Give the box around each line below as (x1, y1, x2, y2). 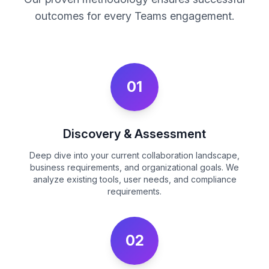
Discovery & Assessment (63, 127, 206, 141)
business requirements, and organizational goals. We (30, 162, 239, 172)
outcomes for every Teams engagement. (35, 10, 234, 22)
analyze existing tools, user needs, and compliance (32, 174, 237, 184)
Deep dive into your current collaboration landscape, (29, 150, 240, 160)
